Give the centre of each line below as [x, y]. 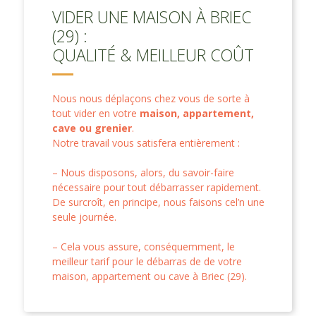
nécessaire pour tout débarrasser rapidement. [157, 187]
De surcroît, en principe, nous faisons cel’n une [158, 202]
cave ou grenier [92, 128]
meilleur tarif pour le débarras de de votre [147, 261]
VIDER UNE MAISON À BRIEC [152, 17]
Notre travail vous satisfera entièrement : [146, 142]
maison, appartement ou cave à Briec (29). [150, 276]
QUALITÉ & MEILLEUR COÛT [153, 55]
